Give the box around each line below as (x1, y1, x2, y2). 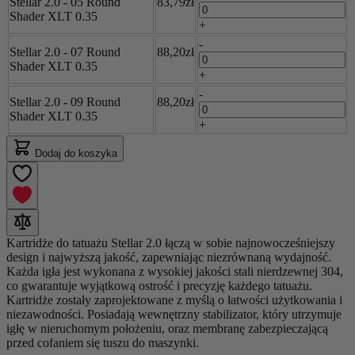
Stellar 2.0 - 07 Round (10, 44, 120, 59)
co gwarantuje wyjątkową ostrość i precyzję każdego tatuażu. (6, 278, 312, 292)
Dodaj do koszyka (35, 147, 117, 159)
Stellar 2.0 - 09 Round (10, 94, 120, 109)
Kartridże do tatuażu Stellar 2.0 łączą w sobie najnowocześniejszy (6, 235, 335, 250)
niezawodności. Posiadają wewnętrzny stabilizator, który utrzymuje (6, 307, 342, 321)
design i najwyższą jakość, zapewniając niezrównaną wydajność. (6, 250, 331, 264)
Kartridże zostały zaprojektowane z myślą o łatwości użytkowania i (6, 292, 342, 307)
